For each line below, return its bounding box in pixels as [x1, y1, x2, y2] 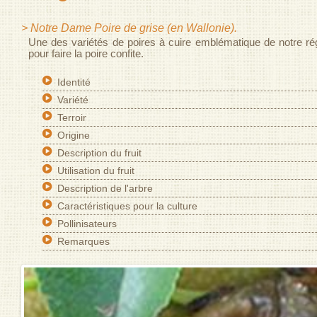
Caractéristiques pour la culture [57, 200, 198, 212]
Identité [57, 76, 91, 88]
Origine [57, 129, 91, 141]
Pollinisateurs [57, 218, 117, 229]
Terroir [57, 112, 87, 123]
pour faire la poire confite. [28, 47, 144, 59]
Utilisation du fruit [57, 165, 135, 176]
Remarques [57, 236, 110, 247]
